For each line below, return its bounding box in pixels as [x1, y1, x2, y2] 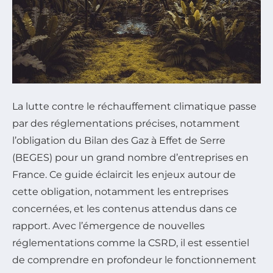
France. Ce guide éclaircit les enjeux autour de [12, 168, 236, 180]
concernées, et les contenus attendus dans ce [12, 202, 237, 214]
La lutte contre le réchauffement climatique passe [12, 100, 257, 112]
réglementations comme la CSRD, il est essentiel [12, 236, 249, 249]
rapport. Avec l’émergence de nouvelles [12, 219, 205, 232]
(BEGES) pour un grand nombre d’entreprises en [12, 151, 249, 163]
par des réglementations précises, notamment [12, 117, 240, 129]
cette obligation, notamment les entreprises [12, 185, 229, 197]
